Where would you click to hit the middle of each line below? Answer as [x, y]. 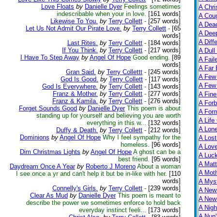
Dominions [35, 137]
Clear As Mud [49, 195]
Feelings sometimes [152, 7]
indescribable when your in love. [101, 14]
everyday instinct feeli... [113, 210]
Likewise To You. [74, 21]
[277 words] [163, 94]
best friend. [134, 159]
